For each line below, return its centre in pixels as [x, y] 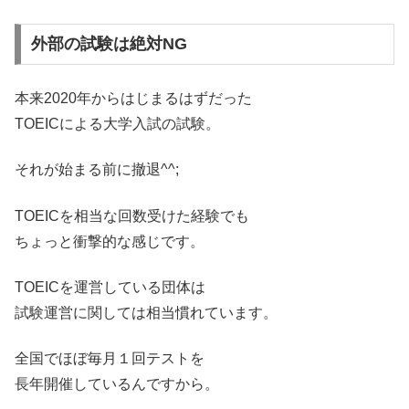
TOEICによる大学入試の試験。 [117, 123]
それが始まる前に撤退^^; [97, 170]
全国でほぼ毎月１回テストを [110, 359]
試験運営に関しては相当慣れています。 [146, 313]
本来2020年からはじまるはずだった [133, 98]
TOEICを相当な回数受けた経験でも [132, 215]
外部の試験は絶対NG [109, 44]
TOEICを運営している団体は [110, 288]
